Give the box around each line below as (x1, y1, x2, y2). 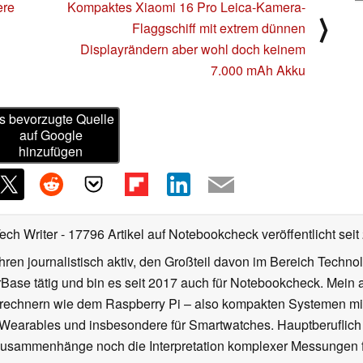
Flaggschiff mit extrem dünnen (132, 18, 305, 37)
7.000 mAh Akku (211, 60, 305, 79)
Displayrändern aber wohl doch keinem (80, 39, 305, 58)
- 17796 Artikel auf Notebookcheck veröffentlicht (61, 224, 335, 244)
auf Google (19, 126, 83, 145)
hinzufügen (19, 142, 83, 161)
